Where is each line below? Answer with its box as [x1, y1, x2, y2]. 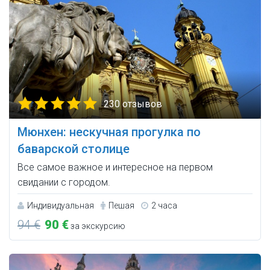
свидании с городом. [17, 176, 110, 188]
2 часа [151, 200, 177, 210]
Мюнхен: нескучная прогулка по [17, 124, 201, 139]
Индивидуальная [27, 200, 94, 210]
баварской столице [17, 141, 130, 156]
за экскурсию [69, 221, 125, 231]
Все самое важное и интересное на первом [17, 161, 213, 173]
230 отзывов [104, 98, 162, 110]
